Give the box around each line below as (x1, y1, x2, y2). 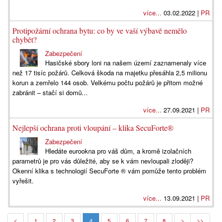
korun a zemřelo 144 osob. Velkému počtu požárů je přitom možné (12, 78, 203, 87)
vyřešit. (12, 176, 34, 185)
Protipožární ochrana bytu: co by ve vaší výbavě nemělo (12, 25, 187, 36)
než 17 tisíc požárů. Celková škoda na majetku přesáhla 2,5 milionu (12, 68, 207, 77)
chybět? (12, 34, 37, 45)
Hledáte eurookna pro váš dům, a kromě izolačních (45, 146, 192, 156)
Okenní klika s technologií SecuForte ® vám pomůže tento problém (12, 166, 206, 175)
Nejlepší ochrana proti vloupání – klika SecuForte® (12, 122, 173, 133)
